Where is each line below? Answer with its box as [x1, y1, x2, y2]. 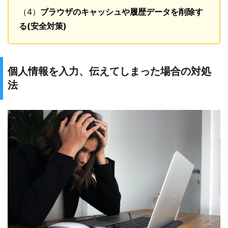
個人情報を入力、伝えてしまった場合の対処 [8, 65, 211, 78]
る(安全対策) [19, 21, 67, 32]
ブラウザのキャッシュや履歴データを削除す [40, 7, 203, 17]
